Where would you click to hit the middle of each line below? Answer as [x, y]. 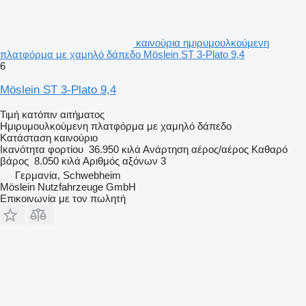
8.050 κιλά [57, 161]
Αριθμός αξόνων [120, 161]
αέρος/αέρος [220, 149]
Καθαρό [269, 149]
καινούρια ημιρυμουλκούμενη [203, 42]
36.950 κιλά [115, 149]
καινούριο [74, 137]
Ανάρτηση [166, 149]
